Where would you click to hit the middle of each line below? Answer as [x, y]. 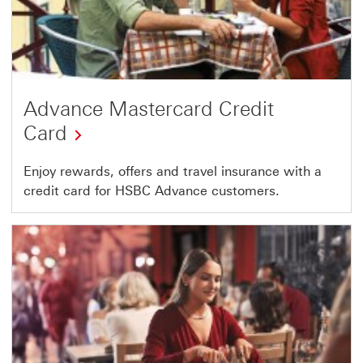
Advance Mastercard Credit [149, 108]
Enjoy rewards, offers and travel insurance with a [173, 171]
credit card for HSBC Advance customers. [152, 190]
